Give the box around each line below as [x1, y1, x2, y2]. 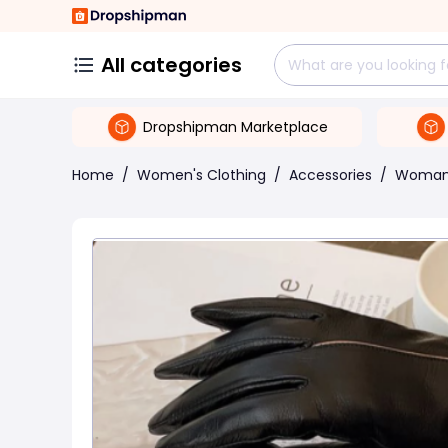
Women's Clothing [137, 165, 266, 185]
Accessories [289, 165, 372, 185]
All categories [101, 51, 242, 79]
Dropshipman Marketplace [143, 116, 328, 137]
